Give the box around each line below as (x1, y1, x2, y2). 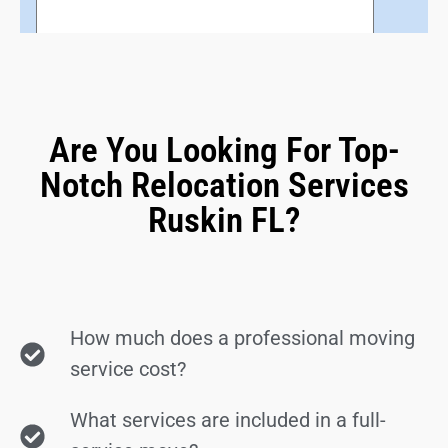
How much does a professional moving (70, 326, 416, 350)
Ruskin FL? (148, 200, 300, 241)
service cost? (70, 357, 187, 381)
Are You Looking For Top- (48, 130, 400, 171)
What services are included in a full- (70, 408, 387, 432)
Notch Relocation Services (39, 165, 409, 206)
